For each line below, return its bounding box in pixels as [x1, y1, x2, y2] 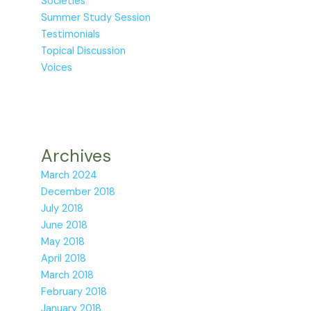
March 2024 [41, 169, 98, 183]
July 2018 [41, 202, 84, 216]
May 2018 [41, 235, 85, 249]
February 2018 [41, 285, 108, 299]
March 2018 [41, 269, 94, 283]
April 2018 [41, 252, 87, 266]
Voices [41, 60, 73, 74]
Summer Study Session [41, 10, 151, 24]
